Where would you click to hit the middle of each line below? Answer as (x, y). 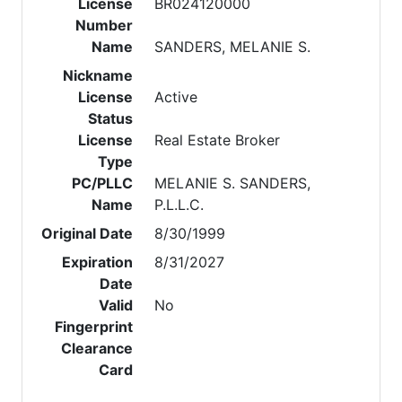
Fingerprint (94, 327)
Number (105, 25)
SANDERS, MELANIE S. (233, 47)
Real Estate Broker (218, 140)
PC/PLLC (103, 183)
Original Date (87, 233)
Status (111, 118)
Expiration (98, 262)
